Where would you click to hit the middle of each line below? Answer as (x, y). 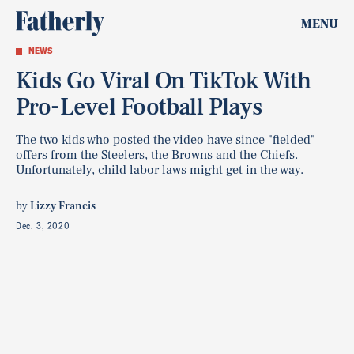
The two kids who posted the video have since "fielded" (166, 140)
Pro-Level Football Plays (139, 107)
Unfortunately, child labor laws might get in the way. (160, 170)
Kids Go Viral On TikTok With (164, 81)
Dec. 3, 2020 (43, 226)
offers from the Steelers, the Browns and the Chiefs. (157, 155)
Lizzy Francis (63, 206)
